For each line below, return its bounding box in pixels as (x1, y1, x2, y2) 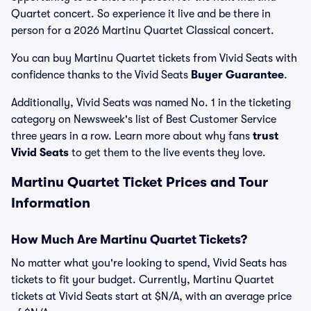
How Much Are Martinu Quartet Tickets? (11, 233, 247, 246)
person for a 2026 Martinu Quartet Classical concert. (11, 24, 274, 37)
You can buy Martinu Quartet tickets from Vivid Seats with (11, 52, 297, 65)
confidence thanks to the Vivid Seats (11, 69, 191, 81)
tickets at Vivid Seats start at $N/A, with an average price (11, 290, 292, 303)
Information (11, 195, 90, 211)
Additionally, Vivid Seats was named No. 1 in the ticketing (11, 96, 291, 109)
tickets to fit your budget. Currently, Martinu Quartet (11, 274, 274, 286)
